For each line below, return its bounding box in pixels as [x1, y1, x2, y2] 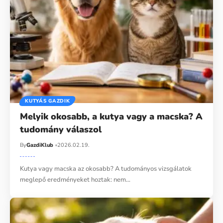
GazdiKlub [26, 141, 54, 149]
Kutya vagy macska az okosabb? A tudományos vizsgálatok [20, 164, 192, 173]
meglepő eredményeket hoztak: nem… [20, 175, 131, 184]
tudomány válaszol [20, 123, 102, 135]
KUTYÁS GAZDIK [25, 97, 70, 105]
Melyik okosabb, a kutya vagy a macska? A [20, 110, 203, 122]
